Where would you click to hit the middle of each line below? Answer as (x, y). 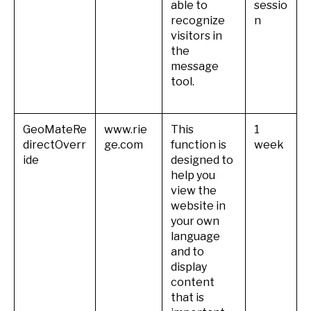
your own (195, 221)
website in (198, 205)
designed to (202, 160)
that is (187, 297)
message (195, 66)
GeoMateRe (55, 129)
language (195, 236)
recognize (198, 20)
